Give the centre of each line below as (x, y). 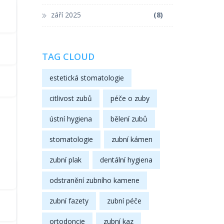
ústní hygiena (70, 118)
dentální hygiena (126, 159)
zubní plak (65, 159)
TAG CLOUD (68, 56)
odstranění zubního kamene (94, 180)
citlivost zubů (70, 98)
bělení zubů (129, 118)
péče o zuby (130, 98)
